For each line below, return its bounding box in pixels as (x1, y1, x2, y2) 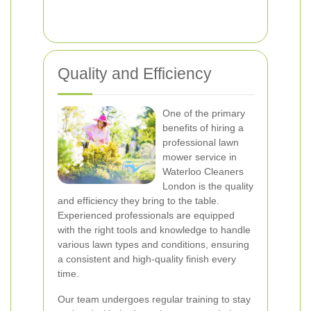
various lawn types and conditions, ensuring (58, 239, 249, 250)
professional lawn (162, 137, 239, 148)
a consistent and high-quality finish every (58, 253, 236, 264)
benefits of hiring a (162, 122, 244, 133)
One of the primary (162, 108, 245, 119)
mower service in (162, 151, 237, 162)
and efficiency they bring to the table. (58, 195, 219, 206)
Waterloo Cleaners (162, 166, 244, 177)
